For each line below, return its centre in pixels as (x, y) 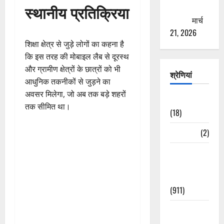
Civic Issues (189, 152)
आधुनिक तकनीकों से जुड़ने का (68, 81)
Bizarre (181, 132)
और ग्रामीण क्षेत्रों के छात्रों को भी (73, 69)
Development (191, 177)
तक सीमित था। (48, 106)
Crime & (183, 210)
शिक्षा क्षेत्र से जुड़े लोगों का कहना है (74, 44)
